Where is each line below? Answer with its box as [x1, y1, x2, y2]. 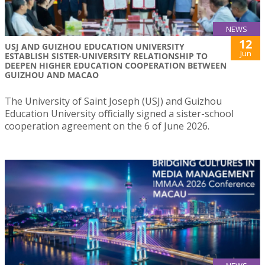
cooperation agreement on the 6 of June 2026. [5, 119, 209, 132]
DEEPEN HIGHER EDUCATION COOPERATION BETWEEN [5, 60, 227, 71]
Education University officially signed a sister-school [5, 107, 234, 120]
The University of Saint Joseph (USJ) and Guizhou [5, 95, 222, 108]
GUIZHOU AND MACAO [5, 69, 99, 80]
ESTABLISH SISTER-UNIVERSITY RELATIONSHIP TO [5, 50, 208, 62]
